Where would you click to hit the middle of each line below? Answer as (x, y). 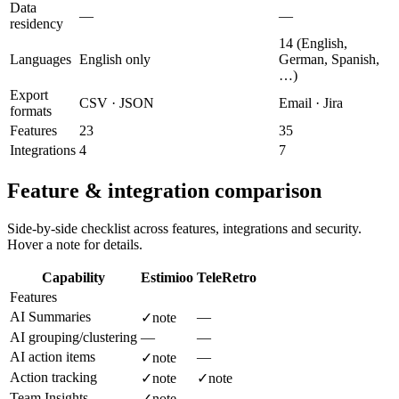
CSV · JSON (117, 103)
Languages (41, 60)
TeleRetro (227, 277)
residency (37, 24)
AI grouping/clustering (73, 337)
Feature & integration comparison (164, 190)
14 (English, (313, 44)
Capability (73, 277)
